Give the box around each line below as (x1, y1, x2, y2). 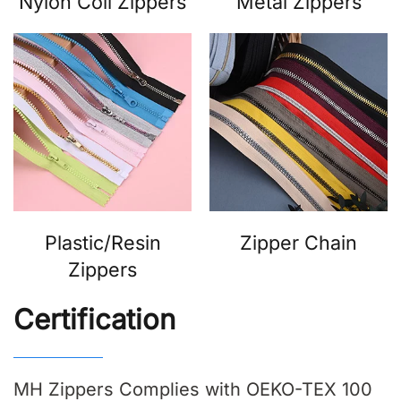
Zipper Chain (240, 230, 357, 254)
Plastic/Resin (44, 230, 161, 254)
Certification (13, 302, 175, 337)
